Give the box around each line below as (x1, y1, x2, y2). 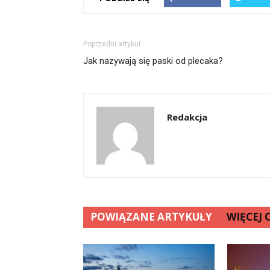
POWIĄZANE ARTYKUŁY (90, 210, 212, 224)
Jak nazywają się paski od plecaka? (83, 55, 223, 66)
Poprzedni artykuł (83, 40, 140, 48)
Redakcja (167, 111, 207, 123)
